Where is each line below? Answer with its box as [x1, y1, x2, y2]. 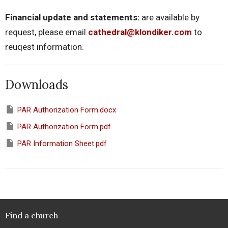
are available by [141, 12, 199, 22]
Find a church [5, 210, 58, 221]
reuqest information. [5, 41, 84, 52]
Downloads [5, 76, 68, 93]
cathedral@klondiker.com [88, 26, 194, 37]
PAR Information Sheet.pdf [17, 138, 107, 148]
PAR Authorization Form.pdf [17, 122, 111, 131]
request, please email [5, 26, 88, 37]
